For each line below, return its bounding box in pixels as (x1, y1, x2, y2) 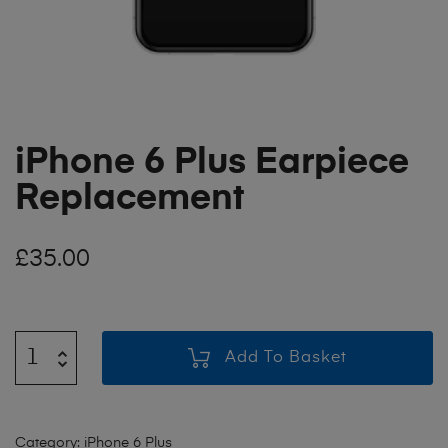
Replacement (15, 180, 244, 217)
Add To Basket (225, 349, 348, 366)
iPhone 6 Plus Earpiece (15, 144, 409, 181)
